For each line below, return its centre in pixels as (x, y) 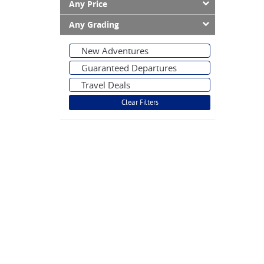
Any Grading (94, 25)
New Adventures (115, 51)
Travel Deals (106, 85)
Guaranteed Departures (129, 68)
